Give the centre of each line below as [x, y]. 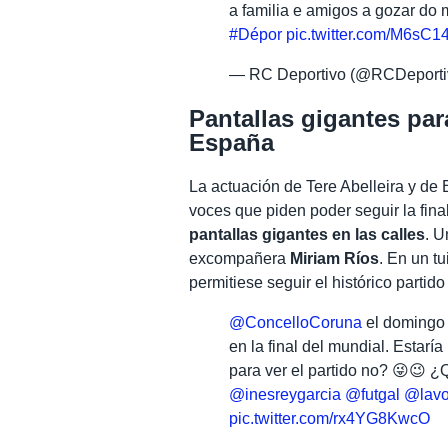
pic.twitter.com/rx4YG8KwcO [330, 418]
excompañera [240, 258]
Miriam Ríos [335, 258]
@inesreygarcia [285, 394]
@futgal [373, 394]
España [232, 142]
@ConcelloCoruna [296, 322]
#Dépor [256, 34]
